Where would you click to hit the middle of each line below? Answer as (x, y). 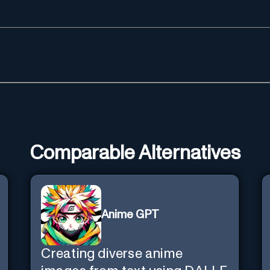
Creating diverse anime (112, 254)
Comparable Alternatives (135, 153)
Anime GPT (130, 215)
